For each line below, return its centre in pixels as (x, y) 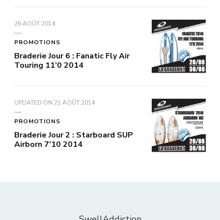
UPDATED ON (34, 102)
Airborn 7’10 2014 (48, 144)
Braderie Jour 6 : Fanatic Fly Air (72, 56)
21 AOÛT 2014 (74, 102)
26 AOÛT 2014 (35, 23)
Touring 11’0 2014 (49, 65)
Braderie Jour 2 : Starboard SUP (74, 135)
